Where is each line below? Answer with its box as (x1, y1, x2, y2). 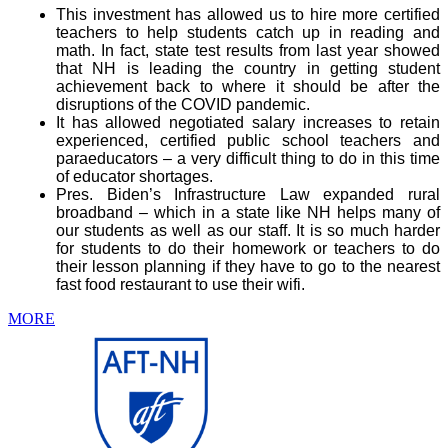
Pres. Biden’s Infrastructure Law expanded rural (56, 185, 440, 203)
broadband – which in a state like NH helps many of (56, 203, 440, 221)
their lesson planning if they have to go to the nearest (56, 257, 440, 275)
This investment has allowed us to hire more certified (56, 5, 440, 23)
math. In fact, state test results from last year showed (56, 41, 440, 59)
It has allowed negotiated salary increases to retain (56, 113, 440, 131)
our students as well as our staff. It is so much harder (56, 221, 440, 239)
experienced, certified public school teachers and (56, 131, 440, 149)
